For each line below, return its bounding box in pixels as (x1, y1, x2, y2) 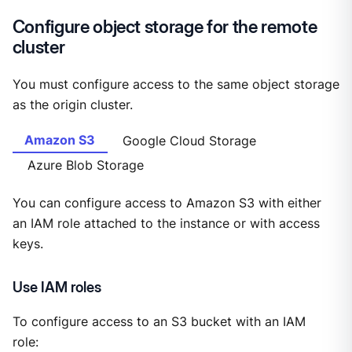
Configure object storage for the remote (12, 16, 317, 38)
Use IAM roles (12, 278, 101, 296)
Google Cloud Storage (123, 133, 257, 148)
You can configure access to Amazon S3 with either (12, 196, 321, 211)
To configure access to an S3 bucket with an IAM (12, 313, 306, 329)
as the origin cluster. (12, 97, 133, 113)
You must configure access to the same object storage (12, 77, 339, 93)
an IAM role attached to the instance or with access (12, 216, 320, 232)
